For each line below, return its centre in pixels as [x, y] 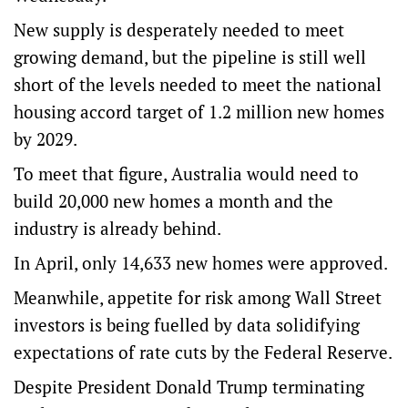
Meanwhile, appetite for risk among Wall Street [198, 297]
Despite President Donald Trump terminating [189, 387]
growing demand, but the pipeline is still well [190, 57]
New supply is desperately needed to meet [179, 30]
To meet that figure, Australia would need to [186, 173]
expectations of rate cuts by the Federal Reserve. [203, 352]
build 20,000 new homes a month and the [173, 201]
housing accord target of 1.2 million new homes [199, 112]
